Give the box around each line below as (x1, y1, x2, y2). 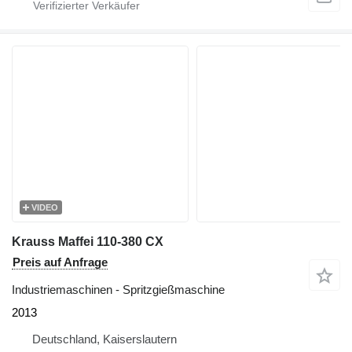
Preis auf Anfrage (13, 255, 108, 269)
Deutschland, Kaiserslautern (32, 332, 177, 346)
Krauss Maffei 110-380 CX (12, 234, 163, 248)
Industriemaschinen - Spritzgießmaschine (12, 282, 225, 296)
